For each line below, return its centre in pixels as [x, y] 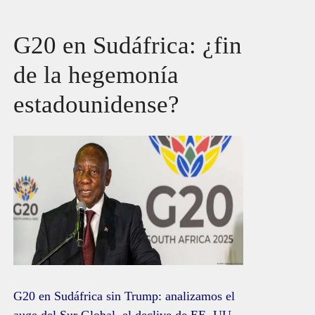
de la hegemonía [96, 75]
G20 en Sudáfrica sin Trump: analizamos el [124, 296]
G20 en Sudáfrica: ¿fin [128, 45]
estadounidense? [97, 104]
